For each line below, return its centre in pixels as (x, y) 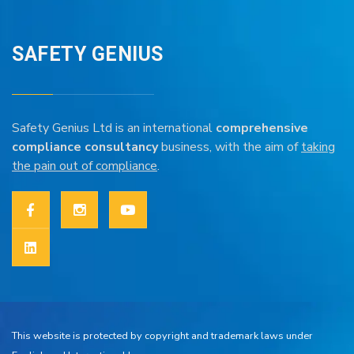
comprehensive (262, 128)
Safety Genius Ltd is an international (114, 128)
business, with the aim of (230, 147)
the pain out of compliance (85, 166)
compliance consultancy (85, 147)
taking (318, 147)
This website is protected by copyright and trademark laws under (162, 336)
